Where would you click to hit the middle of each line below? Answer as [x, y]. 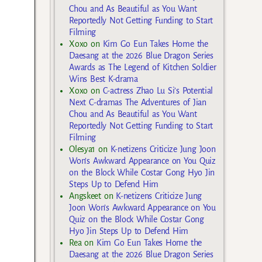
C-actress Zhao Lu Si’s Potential [158, 90]
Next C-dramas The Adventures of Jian [138, 102]
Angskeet [85, 196]
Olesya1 [82, 149]
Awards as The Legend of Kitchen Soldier [143, 67]
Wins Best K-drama [104, 79]
